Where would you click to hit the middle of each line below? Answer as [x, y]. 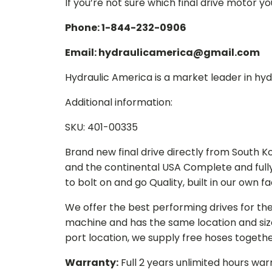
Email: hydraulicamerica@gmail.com [162, 53]
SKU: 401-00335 [101, 127]
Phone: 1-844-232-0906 [126, 28]
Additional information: [119, 102]
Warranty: [92, 263]
